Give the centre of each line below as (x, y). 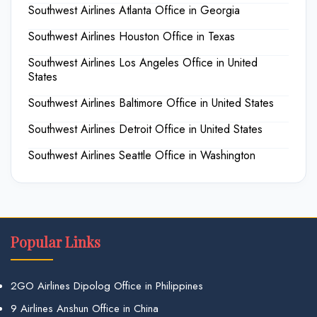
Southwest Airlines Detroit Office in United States (145, 129)
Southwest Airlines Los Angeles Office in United (143, 62)
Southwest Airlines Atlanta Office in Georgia (134, 10)
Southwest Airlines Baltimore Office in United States (151, 103)
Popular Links (56, 241)
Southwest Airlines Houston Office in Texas (132, 36)
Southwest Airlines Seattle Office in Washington (142, 155)
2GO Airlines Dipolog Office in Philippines (107, 286)
